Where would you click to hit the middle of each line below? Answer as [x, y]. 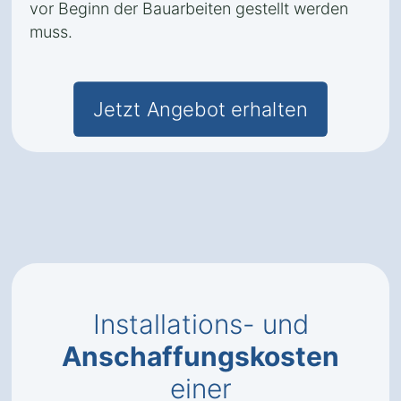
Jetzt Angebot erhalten [200, 109]
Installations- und [200, 324]
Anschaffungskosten [200, 356]
